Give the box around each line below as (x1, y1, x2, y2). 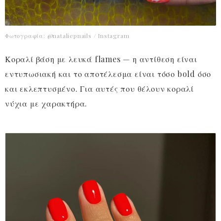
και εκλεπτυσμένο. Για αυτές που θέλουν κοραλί (5, 83, 194, 94)
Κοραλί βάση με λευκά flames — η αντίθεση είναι (5, 54, 197, 65)
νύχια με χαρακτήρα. (5, 98, 88, 109)
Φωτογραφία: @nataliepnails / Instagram (5, 32, 130, 40)
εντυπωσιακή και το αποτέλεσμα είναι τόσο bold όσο (5, 69, 212, 79)
